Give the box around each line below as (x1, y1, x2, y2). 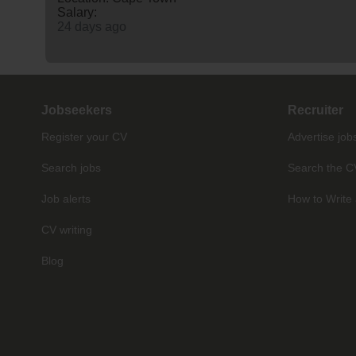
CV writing (41, 222, 92, 236)
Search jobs (41, 161, 101, 174)
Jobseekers (41, 103, 112, 117)
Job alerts (41, 192, 91, 205)
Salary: (57, 5, 97, 19)
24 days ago (57, 19, 126, 33)
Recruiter (288, 103, 343, 117)
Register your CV (41, 130, 127, 143)
